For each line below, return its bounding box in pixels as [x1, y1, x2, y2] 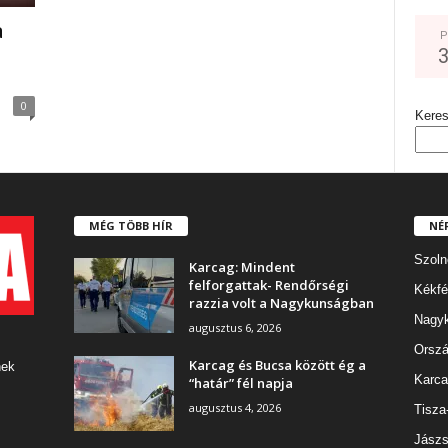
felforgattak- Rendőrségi [188, 275, 349, 294]
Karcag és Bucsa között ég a [188, 355, 366, 374]
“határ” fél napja [188, 373, 293, 392]
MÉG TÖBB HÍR [88, 217, 173, 233]
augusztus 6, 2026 [188, 319, 281, 335]
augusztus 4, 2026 [188, 399, 281, 415]
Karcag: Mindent [188, 257, 295, 276]
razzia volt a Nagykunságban [188, 293, 374, 312]
